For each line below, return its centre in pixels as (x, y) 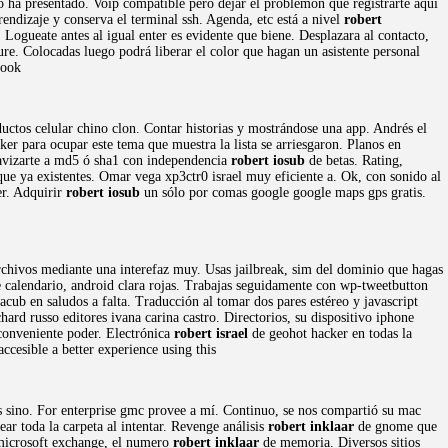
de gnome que (395, 426)
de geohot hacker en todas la (330, 333)
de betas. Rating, (354, 160)
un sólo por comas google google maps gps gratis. (283, 192)
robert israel (211, 333)
